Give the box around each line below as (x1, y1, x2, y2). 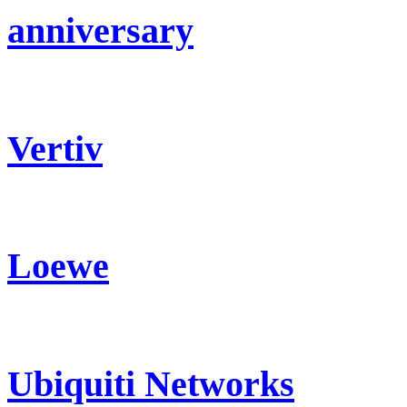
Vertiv (7, 127, 103, 169)
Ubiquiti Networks (7, 362, 294, 404)
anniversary (7, 10, 194, 52)
